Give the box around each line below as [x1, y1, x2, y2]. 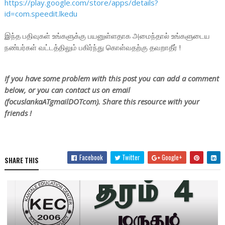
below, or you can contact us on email [4, 84, 130, 95]
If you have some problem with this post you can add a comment [4, 73, 219, 83]
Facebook [78, 152, 103, 162]
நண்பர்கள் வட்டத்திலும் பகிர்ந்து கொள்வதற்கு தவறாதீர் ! [4, 42, 181, 52]
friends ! [4, 107, 32, 118]
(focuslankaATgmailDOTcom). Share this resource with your [4, 96, 199, 106]
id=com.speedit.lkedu [4, 8, 77, 19]
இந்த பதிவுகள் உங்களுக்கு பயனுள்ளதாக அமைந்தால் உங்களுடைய [4, 30, 210, 41]
